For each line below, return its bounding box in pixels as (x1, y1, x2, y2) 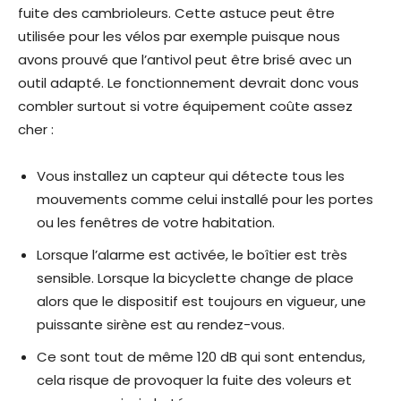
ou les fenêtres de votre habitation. (37, 213, 275, 233)
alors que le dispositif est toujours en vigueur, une (37, 292, 366, 311)
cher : (18, 120, 54, 140)
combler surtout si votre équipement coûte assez (18, 97, 353, 116)
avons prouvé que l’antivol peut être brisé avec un (18, 50, 352, 70)
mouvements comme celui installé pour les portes (37, 190, 373, 209)
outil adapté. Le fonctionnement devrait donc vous (18, 73, 359, 93)
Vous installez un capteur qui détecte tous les (37, 166, 345, 186)
